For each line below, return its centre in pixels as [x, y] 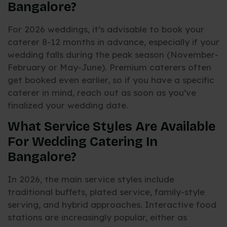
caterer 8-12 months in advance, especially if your [113, 42]
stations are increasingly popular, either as [97, 217]
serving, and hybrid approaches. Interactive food [112, 204]
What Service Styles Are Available [111, 126]
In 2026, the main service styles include [91, 179]
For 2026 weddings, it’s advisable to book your [106, 29]
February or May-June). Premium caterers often [109, 67]
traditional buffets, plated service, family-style [106, 192]
